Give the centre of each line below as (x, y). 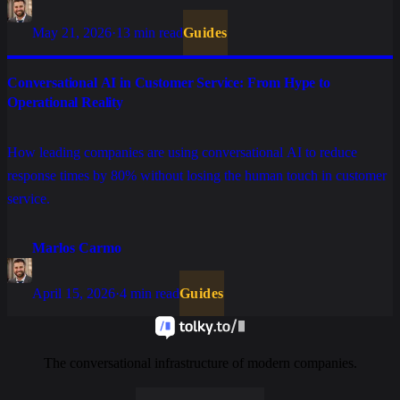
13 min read (150, 33)
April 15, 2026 (74, 294)
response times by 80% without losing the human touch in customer (197, 176)
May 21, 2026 (72, 33)
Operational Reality (65, 103)
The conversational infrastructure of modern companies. (200, 363)
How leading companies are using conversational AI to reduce (182, 153)
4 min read (150, 294)
